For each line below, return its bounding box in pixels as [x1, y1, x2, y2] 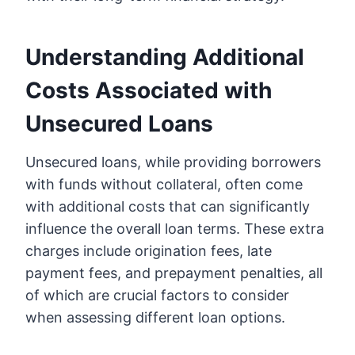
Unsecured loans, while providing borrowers [25, 154, 321, 171]
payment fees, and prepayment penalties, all [25, 265, 323, 282]
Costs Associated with [25, 77, 272, 105]
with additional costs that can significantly [25, 198, 310, 216]
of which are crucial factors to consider [25, 287, 289, 304]
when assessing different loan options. [25, 309, 285, 326]
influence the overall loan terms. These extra [25, 220, 324, 238]
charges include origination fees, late [25, 242, 272, 260]
